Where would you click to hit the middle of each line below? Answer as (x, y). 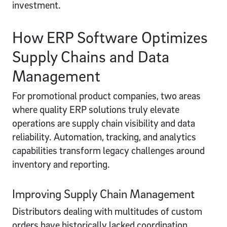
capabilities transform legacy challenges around (108, 150)
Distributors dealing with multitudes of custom (107, 211)
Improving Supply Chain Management (103, 193)
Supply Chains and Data (91, 56)
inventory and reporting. (61, 164)
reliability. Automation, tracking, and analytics (104, 137)
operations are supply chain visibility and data (104, 123)
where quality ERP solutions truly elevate (96, 109)
